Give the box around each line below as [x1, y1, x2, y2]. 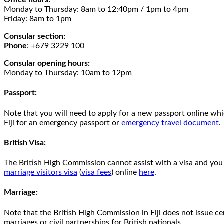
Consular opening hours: [4, 59, 90, 68]
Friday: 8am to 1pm [4, 15, 71, 23]
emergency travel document [121, 118, 219, 127]
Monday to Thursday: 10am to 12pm [4, 69, 132, 77]
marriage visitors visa [4, 168, 77, 177]
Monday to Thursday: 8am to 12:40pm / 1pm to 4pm [4, 5, 188, 14]
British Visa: [4, 138, 46, 147]
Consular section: [4, 32, 65, 41]
